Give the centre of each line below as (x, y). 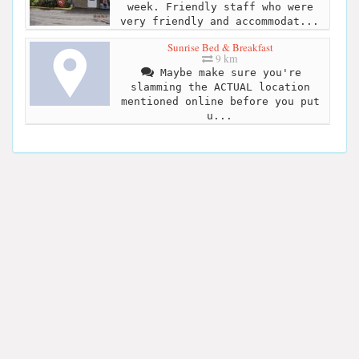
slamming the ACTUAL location (220, 87)
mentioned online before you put (220, 102)
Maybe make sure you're (227, 73)
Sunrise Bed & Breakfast (220, 48)
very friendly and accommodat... (219, 22)
